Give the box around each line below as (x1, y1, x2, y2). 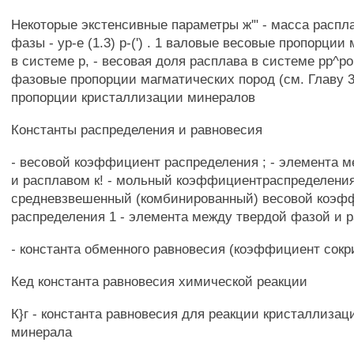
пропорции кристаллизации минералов (11, 89, 256, 105)
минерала (11, 324, 73, 340)
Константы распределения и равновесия (11, 122, 263, 137)
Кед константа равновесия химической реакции (11, 273, 308, 289)
